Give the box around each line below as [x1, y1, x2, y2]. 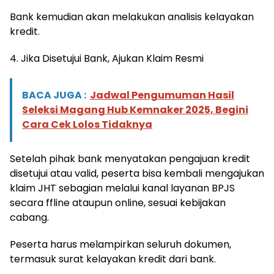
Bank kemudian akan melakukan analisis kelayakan [10, 10, 254, 24]
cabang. [10, 210, 49, 225]
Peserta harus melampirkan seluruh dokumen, [10, 237, 231, 252]
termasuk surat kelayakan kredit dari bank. [10, 252, 216, 267]
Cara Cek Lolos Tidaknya [22, 117, 152, 132]
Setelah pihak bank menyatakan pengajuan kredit [10, 152, 250, 166]
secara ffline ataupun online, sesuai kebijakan [10, 196, 226, 210]
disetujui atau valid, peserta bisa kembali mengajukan [10, 166, 264, 181]
